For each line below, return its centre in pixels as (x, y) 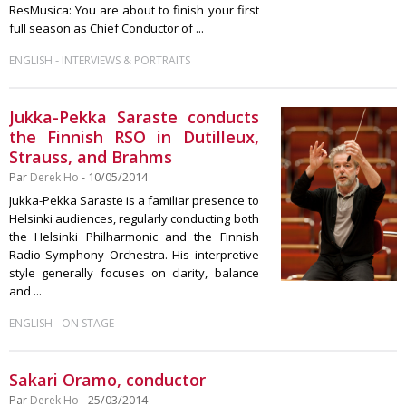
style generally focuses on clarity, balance (134, 273)
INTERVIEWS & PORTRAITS (126, 60)
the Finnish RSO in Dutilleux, (134, 137)
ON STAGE (88, 323)
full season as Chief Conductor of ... (106, 28)
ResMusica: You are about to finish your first (134, 10)
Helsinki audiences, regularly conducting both (134, 218)
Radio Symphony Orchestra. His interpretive (134, 255)
